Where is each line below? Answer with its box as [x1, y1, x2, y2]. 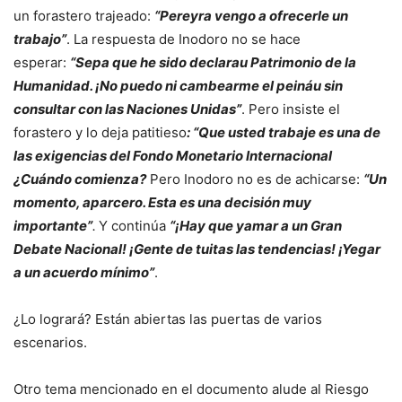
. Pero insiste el [241, 100, 340, 118]
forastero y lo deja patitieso [13, 124, 187, 142]
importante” [13, 217, 92, 235]
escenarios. [13, 334, 87, 352]
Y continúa [99, 217, 170, 235]
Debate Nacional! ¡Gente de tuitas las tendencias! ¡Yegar [13, 240, 380, 258]
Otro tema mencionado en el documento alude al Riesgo [13, 380, 369, 398]
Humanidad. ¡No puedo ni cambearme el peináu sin [13, 77, 343, 95]
